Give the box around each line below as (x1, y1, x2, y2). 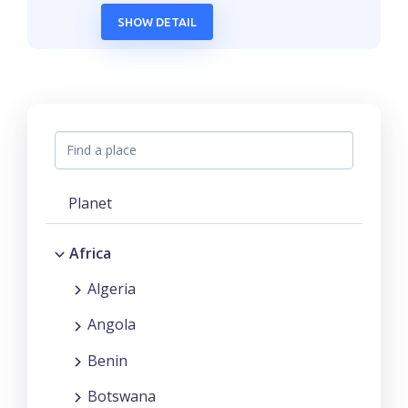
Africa (69, 243, 111, 263)
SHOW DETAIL (117, 15, 198, 28)
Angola (87, 314, 136, 335)
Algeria (87, 279, 136, 300)
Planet (68, 193, 112, 213)
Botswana (87, 385, 156, 406)
